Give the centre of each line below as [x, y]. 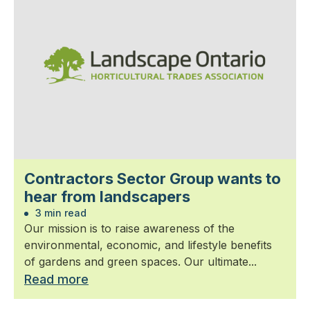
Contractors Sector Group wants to [153, 179]
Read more [56, 280]
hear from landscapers [107, 197]
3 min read [60, 213]
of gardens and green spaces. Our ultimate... [140, 262]
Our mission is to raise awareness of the [129, 229]
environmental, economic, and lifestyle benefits [148, 245]
